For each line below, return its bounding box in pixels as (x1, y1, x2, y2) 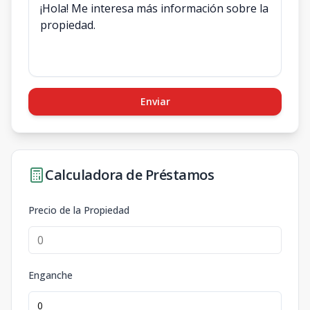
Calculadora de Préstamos (45, 165, 214, 184)
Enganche (28, 268, 73, 282)
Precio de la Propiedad (28, 203, 129, 217)
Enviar (140, 95, 170, 108)
